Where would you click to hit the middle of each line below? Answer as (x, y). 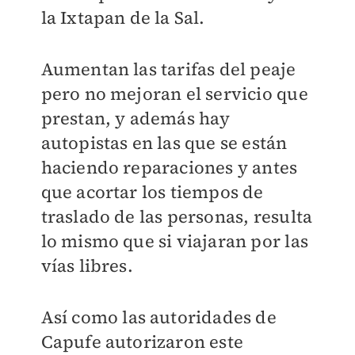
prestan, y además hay (136, 118)
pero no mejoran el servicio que (174, 94)
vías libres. (87, 266)
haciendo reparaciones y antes (169, 168)
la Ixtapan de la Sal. (123, 18)
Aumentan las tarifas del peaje (168, 69)
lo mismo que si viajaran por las (174, 241)
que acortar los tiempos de (152, 192)
